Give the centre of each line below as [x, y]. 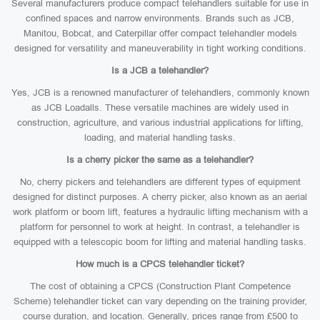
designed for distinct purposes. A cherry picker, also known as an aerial [160, 197]
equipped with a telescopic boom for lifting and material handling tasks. [160, 242]
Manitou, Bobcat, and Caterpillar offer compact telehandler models [160, 33]
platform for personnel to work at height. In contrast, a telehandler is [160, 227]
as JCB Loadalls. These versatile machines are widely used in [160, 107]
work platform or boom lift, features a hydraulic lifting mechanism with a [160, 212]
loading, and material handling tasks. [160, 137]
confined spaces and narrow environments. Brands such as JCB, [160, 18]
